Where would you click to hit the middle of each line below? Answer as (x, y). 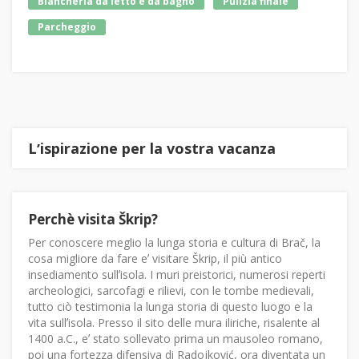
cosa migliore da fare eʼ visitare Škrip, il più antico (155, 259)
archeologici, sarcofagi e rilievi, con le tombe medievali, (171, 291)
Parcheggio (67, 27)
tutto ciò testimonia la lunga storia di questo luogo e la (170, 307)
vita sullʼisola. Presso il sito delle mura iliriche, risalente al (174, 323)
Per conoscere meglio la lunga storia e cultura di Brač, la (174, 243)
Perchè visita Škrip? (93, 220)
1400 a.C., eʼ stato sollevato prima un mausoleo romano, (175, 339)
